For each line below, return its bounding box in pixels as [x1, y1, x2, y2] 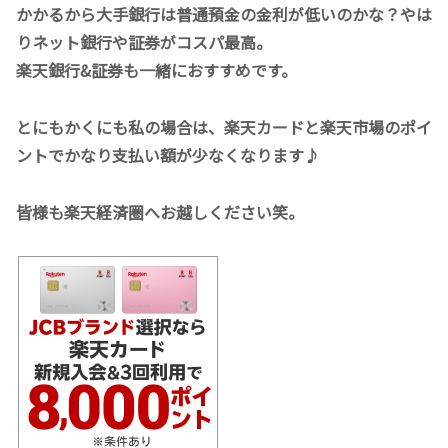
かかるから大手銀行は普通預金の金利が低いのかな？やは [16, 2, 432, 26]
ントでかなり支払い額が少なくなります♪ [16, 142, 320, 167]
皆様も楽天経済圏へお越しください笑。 [16, 199, 304, 224]
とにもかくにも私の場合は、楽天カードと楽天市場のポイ [16, 114, 432, 139]
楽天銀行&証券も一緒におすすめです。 [16, 58, 297, 82]
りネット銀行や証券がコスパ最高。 [16, 30, 272, 54]
